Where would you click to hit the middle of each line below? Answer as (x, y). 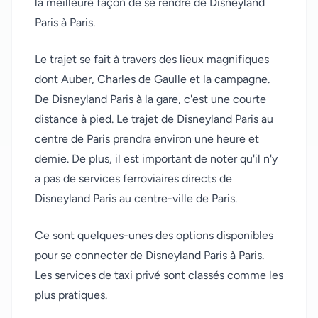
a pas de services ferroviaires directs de (133, 179)
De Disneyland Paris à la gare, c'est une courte (150, 99)
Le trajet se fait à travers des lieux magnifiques (152, 60)
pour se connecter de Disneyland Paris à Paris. (149, 256)
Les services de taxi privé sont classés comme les (159, 275)
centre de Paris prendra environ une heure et (147, 139)
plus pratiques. (71, 295)
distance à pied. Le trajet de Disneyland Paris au (154, 119)
